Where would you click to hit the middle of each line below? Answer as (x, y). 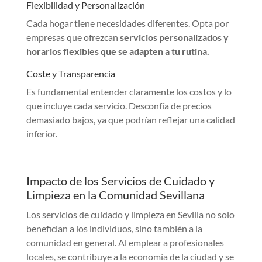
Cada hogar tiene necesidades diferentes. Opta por (127, 23)
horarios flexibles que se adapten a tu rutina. (118, 51)
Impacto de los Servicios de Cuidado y (120, 181)
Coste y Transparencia (70, 74)
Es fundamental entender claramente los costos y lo (129, 92)
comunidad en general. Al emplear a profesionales (125, 243)
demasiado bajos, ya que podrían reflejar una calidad (130, 120)
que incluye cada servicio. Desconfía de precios (119, 106)
